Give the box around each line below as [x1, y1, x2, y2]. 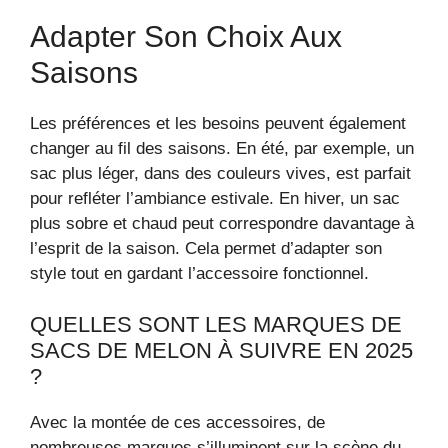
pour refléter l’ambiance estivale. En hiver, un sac [30, 189, 400, 209]
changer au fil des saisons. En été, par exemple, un [30, 139, 414, 159]
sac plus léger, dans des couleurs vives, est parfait [30, 164, 411, 184]
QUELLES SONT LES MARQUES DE [30, 311, 402, 337]
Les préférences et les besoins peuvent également [30, 114, 406, 134]
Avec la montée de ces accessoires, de [30, 412, 325, 432]
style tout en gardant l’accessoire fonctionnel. [30, 264, 369, 284]
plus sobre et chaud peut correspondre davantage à [30, 214, 414, 234]
